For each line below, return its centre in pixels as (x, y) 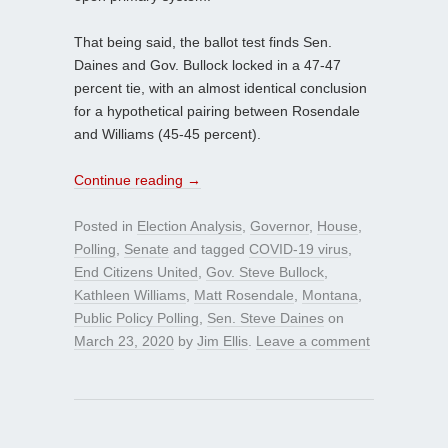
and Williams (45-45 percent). (167, 134)
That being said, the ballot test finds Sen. (203, 42)
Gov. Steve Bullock (265, 272)
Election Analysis (189, 226)
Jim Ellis (222, 341)
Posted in (105, 226)
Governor (279, 226)
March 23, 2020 (124, 341)
